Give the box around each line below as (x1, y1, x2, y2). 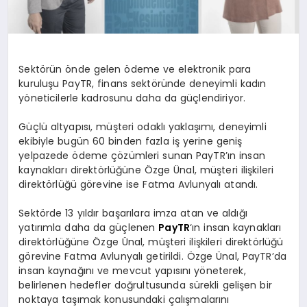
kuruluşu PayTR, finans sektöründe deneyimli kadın (19, 77, 267, 91)
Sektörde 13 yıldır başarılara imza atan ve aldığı (19, 206, 247, 221)
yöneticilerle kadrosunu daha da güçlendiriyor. (19, 91, 246, 106)
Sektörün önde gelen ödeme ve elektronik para (19, 62, 251, 77)
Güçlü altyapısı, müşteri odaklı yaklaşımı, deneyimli (19, 120, 267, 134)
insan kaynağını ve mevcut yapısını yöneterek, (19, 264, 246, 278)
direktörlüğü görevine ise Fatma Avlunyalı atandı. (19, 177, 258, 192)
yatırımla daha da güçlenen (19, 221, 159, 235)
